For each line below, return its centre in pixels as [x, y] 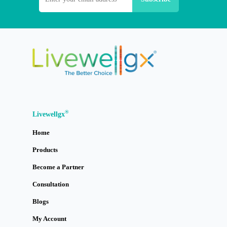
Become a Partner [58, 167]
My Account [49, 218]
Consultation [51, 184]
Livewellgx [49, 114]
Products [45, 149]
